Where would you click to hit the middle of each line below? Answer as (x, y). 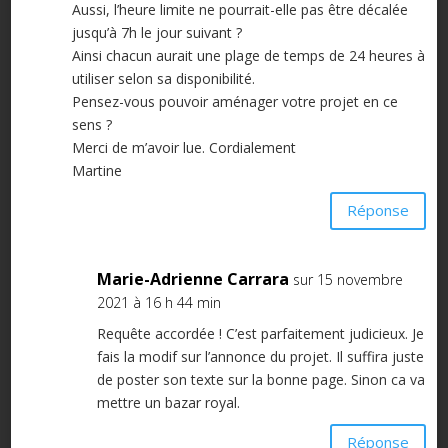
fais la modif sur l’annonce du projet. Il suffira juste (260, 356)
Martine (96, 170)
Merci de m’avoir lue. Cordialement (183, 147)
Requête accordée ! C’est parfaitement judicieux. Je (260, 333)
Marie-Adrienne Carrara (192, 278)
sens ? (91, 124)
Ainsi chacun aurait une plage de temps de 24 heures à (248, 55)
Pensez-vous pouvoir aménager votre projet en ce (234, 101)
